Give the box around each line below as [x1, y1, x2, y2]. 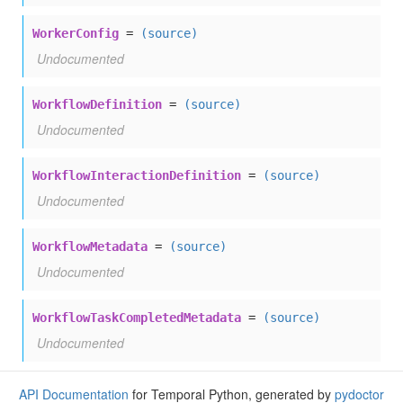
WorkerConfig [32, 26, 119, 41]
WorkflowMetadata [32, 239, 148, 255]
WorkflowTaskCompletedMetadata [32, 310, 241, 326]
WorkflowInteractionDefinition [32, 168, 241, 184]
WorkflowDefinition [32, 97, 162, 112]
